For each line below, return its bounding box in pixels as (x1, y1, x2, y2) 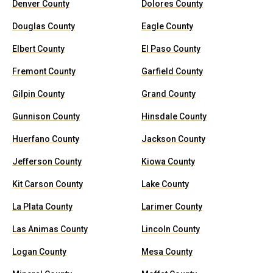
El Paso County (141, 44, 200, 54)
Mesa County (141, 247, 193, 257)
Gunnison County (12, 112, 80, 121)
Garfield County (141, 66, 203, 76)
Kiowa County (141, 157, 195, 166)
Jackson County (141, 134, 205, 144)
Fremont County (12, 66, 76, 76)
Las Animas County (12, 224, 88, 234)
